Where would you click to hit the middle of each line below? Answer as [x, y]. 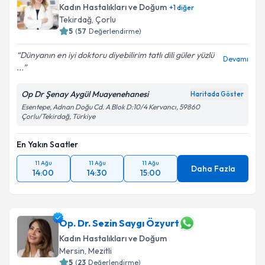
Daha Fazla [213, 169]
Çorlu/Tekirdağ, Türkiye [58, 116]
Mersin [72, 251]
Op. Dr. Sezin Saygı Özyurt [119, 223]
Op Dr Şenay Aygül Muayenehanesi [85, 94]
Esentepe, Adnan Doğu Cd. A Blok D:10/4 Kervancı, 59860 [111, 107]
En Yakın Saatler [47, 144]
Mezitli [100, 251]
